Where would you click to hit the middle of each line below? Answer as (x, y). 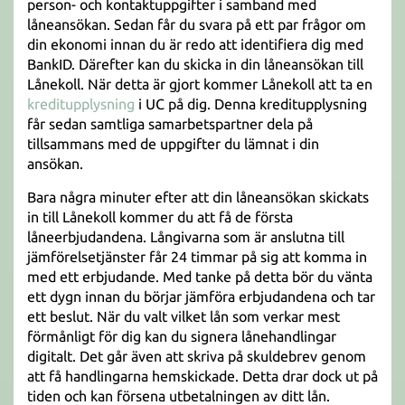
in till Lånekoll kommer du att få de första (160, 217)
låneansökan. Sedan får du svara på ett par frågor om (197, 24)
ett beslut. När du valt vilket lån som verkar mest (184, 316)
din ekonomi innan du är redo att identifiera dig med (195, 44)
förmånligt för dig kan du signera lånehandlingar (182, 336)
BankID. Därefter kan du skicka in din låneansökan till (195, 64)
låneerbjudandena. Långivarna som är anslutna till (186, 237)
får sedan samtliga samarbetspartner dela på (170, 124)
